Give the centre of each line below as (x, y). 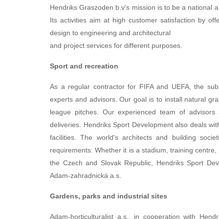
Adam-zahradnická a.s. (86, 175)
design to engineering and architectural (110, 33)
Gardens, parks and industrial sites (109, 196)
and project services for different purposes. (116, 45)
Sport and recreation (84, 66)
